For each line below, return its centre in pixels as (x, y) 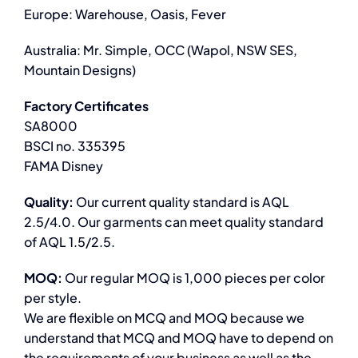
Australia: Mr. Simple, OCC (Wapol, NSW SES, (160, 50)
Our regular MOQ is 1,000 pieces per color (193, 278)
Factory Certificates (86, 106)
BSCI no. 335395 (74, 146)
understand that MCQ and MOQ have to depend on (178, 338)
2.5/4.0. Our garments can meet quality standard (173, 222)
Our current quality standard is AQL (182, 202)
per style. (52, 298)
